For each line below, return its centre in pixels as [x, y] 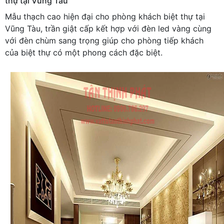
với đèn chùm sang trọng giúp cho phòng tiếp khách [104, 40]
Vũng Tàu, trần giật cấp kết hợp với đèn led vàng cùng [108, 28]
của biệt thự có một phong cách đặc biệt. [84, 52]
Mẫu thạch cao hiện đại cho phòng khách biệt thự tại [105, 16]
